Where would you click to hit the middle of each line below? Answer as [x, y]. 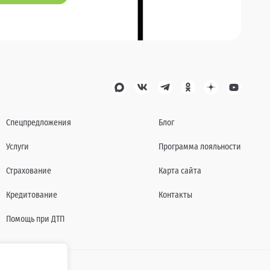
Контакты [175, 195]
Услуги [17, 147]
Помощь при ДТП [35, 219]
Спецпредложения [39, 123]
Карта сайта [180, 171]
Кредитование [32, 195]
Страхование [29, 171]
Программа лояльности [200, 147]
